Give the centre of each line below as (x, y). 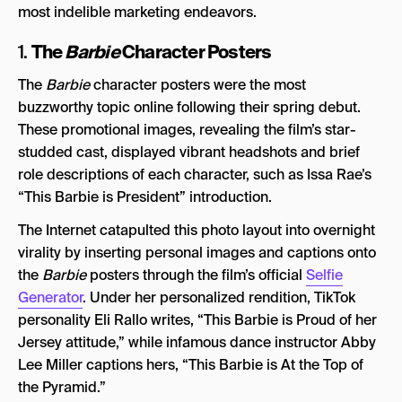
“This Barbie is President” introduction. (145, 197)
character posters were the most (200, 84)
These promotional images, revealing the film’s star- (187, 129)
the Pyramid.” (62, 387)
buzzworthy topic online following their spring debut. (189, 107)
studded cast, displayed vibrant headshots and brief (189, 152)
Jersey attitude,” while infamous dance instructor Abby (197, 342)
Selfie (324, 275)
